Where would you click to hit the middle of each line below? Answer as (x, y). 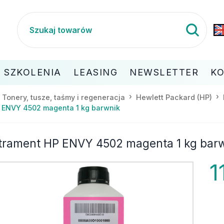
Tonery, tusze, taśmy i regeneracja (63, 97)
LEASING (95, 72)
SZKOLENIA (33, 72)
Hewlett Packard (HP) (174, 97)
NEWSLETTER (164, 72)
